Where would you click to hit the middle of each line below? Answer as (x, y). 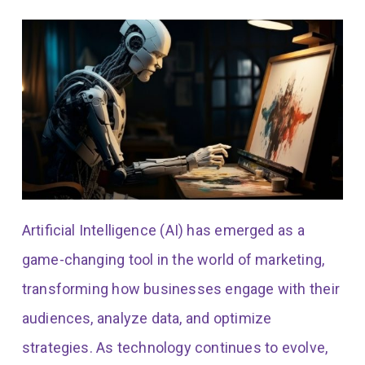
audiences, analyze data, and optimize (147, 319)
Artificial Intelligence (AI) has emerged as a (163, 231)
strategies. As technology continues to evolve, (175, 348)
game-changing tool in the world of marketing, (173, 260)
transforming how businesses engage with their (180, 289)
